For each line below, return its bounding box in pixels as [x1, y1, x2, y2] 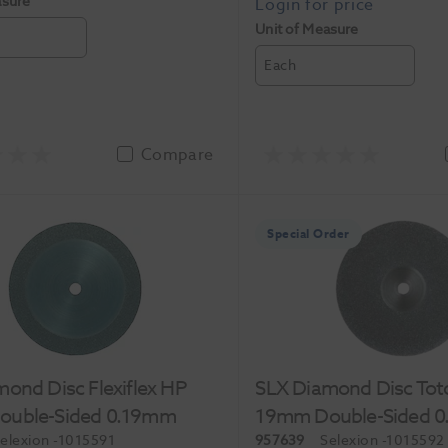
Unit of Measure [255, 18, 359, 40]
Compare [141, 142, 214, 167]
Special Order [267, 224, 350, 243]
